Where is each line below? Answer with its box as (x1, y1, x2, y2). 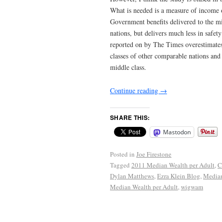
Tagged (110, 161, 130, 170)
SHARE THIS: (110, 113, 150, 122)
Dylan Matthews (110, 171, 154, 181)
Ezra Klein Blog (157, 171, 200, 181)
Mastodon (163, 128, 191, 137)
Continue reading (110, 85, 160, 95)
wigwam (181, 182, 203, 192)
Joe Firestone (136, 150, 171, 159)
